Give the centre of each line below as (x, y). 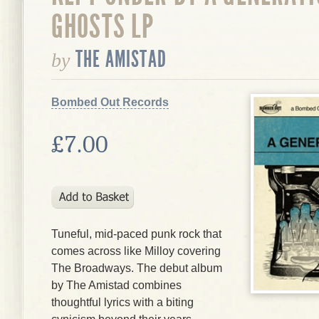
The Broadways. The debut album (137, 268)
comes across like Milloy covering (136, 251)
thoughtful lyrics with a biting (122, 302)
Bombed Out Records (110, 102)
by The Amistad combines (116, 285)
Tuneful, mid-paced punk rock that (136, 234)
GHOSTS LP (103, 27)
